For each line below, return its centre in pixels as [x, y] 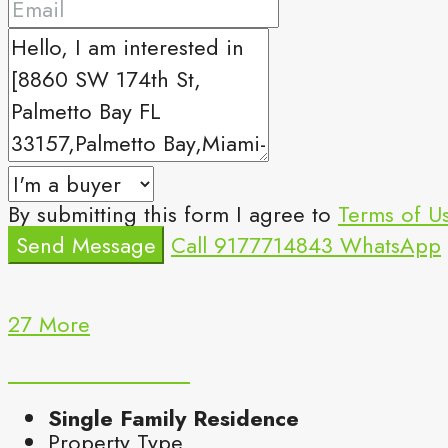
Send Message [86, 244]
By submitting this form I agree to [173, 213]
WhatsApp [390, 244]
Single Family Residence [173, 417]
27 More [49, 323]
